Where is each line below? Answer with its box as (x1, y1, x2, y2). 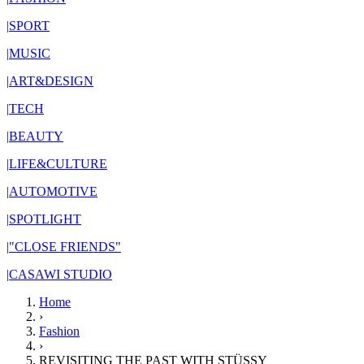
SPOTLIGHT (9, 212, 81, 226)
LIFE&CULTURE (9, 157, 107, 171)
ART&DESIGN (9, 74, 93, 88)
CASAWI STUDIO (9, 267, 112, 281)
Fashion (39, 324, 80, 338)
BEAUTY (9, 129, 63, 143)
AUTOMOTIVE (9, 184, 97, 198)
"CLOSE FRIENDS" (9, 240, 121, 253)
